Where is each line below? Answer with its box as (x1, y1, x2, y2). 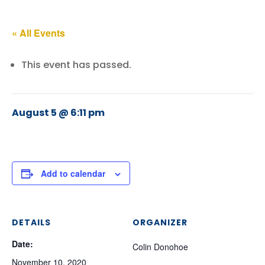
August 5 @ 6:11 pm (12, 106, 105, 119)
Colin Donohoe (132, 241, 188, 253)
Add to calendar (41, 167, 105, 179)
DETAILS (12, 216, 51, 228)
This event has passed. (21, 58, 131, 72)
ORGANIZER (132, 216, 188, 228)
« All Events (12, 26, 65, 40)
